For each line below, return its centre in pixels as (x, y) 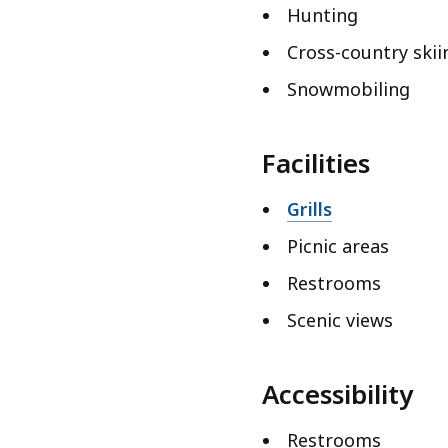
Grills (309, 209)
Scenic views (340, 320)
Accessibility (337, 394)
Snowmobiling (348, 89)
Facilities (316, 163)
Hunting (322, 15)
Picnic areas (338, 246)
